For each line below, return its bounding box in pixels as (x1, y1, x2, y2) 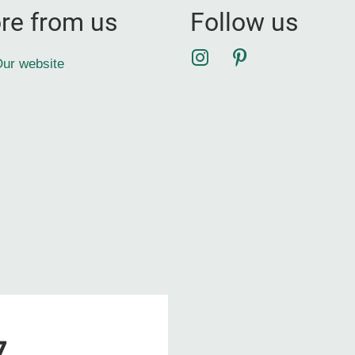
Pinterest (229, 45, 309, 69)
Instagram (189, 45, 280, 69)
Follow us (190, 7, 299, 37)
